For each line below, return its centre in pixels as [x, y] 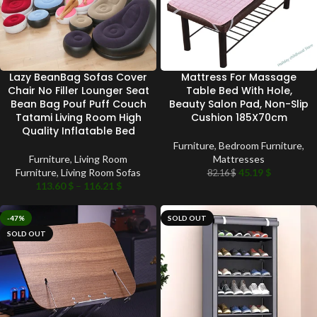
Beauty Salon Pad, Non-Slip [239, 104]
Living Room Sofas [101, 172]
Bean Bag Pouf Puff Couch [78, 104]
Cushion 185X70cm [239, 117]
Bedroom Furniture [260, 145]
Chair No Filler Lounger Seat [78, 90]
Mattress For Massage [239, 77]
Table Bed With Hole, [239, 90]
